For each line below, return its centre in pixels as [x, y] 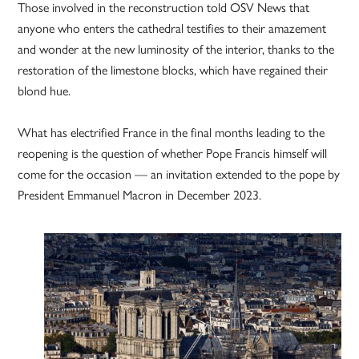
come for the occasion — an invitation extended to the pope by [179, 175]
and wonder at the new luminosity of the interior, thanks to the [176, 50]
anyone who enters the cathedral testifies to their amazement [172, 29]
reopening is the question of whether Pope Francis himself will [173, 154]
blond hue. [44, 91]
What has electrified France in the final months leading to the [171, 133]
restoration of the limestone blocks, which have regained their [173, 71]
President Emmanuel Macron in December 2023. [140, 196]
